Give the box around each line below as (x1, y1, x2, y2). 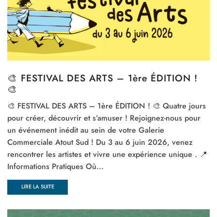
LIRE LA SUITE (21, 183, 54, 191)
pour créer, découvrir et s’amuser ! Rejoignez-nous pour (7, 112, 201, 124)
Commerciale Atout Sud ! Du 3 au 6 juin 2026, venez (7, 137, 193, 148)
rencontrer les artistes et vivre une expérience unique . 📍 (7, 149, 207, 160)
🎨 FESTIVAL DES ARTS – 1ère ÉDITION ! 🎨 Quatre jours (7, 100, 206, 112)
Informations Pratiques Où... (7, 161, 104, 172)
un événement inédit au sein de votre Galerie (7, 124, 164, 136)
